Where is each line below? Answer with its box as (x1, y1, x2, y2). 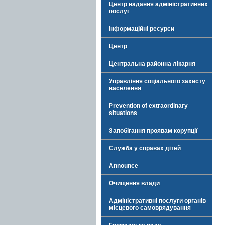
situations (109, 109, 137, 117)
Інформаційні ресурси (109, 25, 174, 32)
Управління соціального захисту (109, 78, 205, 85)
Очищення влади (109, 180, 160, 187)
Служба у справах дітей (109, 145, 181, 152)
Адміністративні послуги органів (109, 197, 206, 204)
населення (109, 85, 141, 92)
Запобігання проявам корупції (109, 127, 197, 134)
